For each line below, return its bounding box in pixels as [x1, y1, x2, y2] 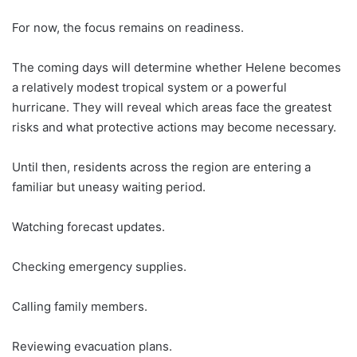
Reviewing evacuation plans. [12, 339, 172, 354]
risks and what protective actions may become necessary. [12, 120, 336, 135]
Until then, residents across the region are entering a [12, 159, 311, 175]
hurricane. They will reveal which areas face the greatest [12, 100, 331, 115]
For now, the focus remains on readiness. [12, 20, 244, 35]
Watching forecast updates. [12, 219, 165, 234]
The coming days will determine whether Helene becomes [12, 60, 341, 75]
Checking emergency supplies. [12, 259, 186, 274]
